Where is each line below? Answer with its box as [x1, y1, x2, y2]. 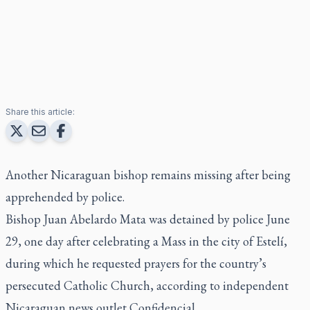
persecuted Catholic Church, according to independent [6, 277, 289, 293]
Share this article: [6, 106, 75, 117]
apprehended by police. [6, 188, 125, 205]
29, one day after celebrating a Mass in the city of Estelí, [6, 232, 287, 249]
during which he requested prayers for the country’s [6, 255, 266, 271]
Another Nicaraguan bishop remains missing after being [6, 166, 291, 183]
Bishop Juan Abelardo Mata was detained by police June [6, 210, 290, 227]
